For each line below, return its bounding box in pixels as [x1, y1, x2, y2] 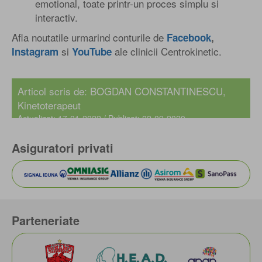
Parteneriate [12, 211, 80, 229]
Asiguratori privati [12, 139, 113, 156]
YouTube [72, 44, 112, 58]
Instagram [12, 44, 58, 58]
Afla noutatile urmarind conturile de [12, 29, 167, 44]
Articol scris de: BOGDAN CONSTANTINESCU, [18, 83, 226, 98]
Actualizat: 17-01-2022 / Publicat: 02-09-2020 [18, 112, 185, 124]
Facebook [167, 30, 211, 44]
